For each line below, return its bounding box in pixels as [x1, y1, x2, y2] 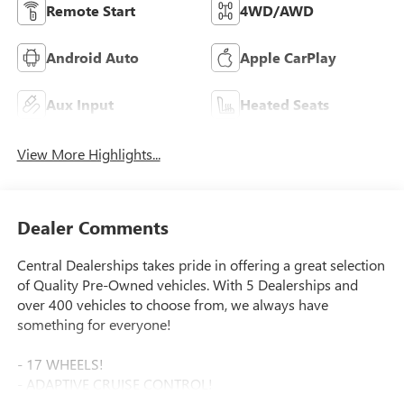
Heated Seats [240, 94, 329, 114]
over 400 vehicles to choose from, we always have [16, 295, 328, 315]
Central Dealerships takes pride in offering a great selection [16, 255, 385, 275]
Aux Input [45, 94, 114, 114]
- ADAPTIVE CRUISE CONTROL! [16, 374, 213, 394]
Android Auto [45, 47, 139, 67]
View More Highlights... [16, 143, 161, 163]
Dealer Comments [16, 215, 169, 240]
